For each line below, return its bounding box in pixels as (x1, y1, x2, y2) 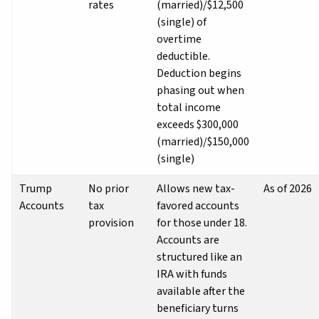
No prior (88, 180, 129, 197)
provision (88, 214, 134, 231)
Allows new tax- (157, 180, 235, 197)
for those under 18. (157, 214, 247, 231)
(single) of (157, 14, 206, 30)
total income (157, 99, 221, 115)
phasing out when (157, 82, 244, 98)
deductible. (157, 48, 210, 64)
